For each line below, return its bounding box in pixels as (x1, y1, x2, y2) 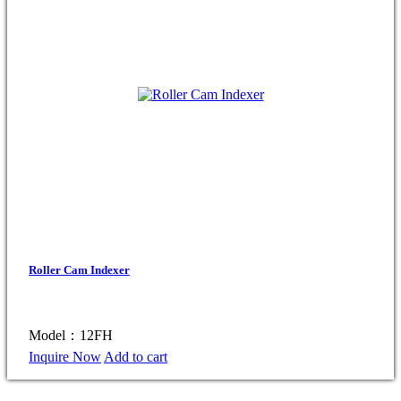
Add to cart (104, 349, 167, 365)
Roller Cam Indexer (29, 263, 130, 277)
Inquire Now (29, 349, 101, 365)
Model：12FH (29, 328, 113, 344)
